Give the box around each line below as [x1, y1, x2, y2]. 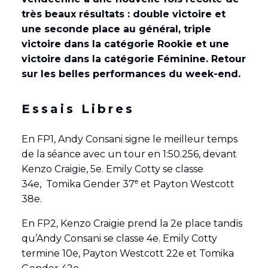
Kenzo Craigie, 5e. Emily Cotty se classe [21, 163, 203, 175]
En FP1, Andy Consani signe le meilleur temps [21, 133, 237, 145]
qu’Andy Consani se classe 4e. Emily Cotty [21, 233, 217, 245]
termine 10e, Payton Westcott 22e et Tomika [21, 248, 234, 260]
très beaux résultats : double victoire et [21, 8, 226, 20]
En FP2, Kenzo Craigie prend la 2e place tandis [21, 218, 242, 230]
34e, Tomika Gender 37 [21, 178, 135, 190]
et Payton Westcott [138, 178, 234, 190]
